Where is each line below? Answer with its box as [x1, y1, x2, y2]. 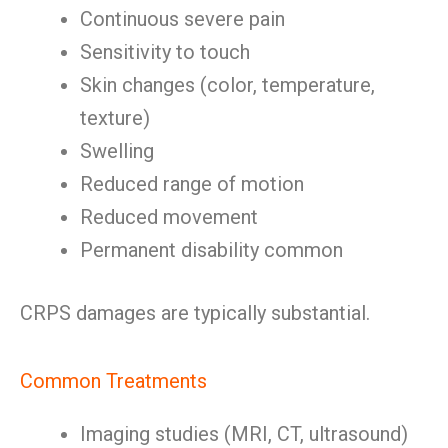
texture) [80, 106, 150, 130]
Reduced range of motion [80, 172, 304, 196]
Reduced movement [80, 205, 258, 229]
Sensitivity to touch [80, 40, 250, 64]
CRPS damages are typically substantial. [20, 301, 370, 325]
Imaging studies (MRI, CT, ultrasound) [80, 422, 408, 446]
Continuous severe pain [80, 7, 285, 31]
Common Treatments [20, 369, 207, 393]
